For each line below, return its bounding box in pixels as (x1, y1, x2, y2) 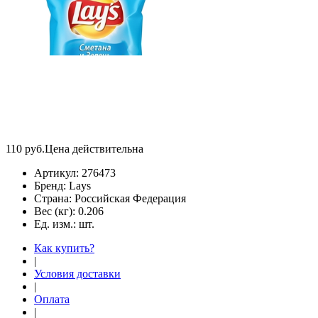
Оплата (34, 292, 70, 305)
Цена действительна (45, 142, 143, 155)
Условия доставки (34, 267, 121, 280)
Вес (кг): (34, 204, 78, 217)
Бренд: (34, 179, 69, 192)
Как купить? (34, 241, 94, 254)
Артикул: (34, 166, 82, 179)
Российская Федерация (75, 192, 186, 204)
